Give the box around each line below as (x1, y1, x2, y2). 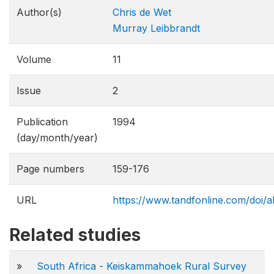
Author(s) (17, 6, 62, 18)
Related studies (9, 224, 141, 245)
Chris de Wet (113, 6, 171, 18)
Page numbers (17, 163, 84, 175)
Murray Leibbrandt (113, 22, 200, 34)
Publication (17, 116, 68, 128)
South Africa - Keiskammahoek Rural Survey (37, 260, 246, 272)
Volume (17, 53, 51, 65)
